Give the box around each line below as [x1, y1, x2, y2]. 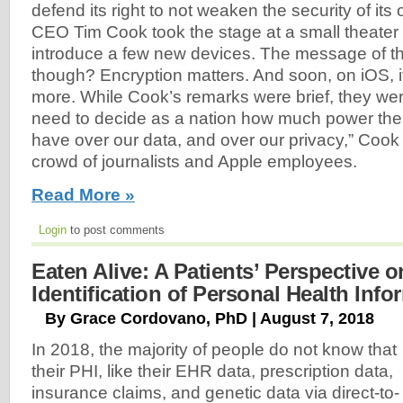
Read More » [31, 184, 135, 204]
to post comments [67, 222, 165, 237]
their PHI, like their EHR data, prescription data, [31, 362, 393, 381]
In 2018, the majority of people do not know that [31, 340, 397, 360]
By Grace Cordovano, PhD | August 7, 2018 [45, 309, 374, 327]
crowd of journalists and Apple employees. [31, 151, 357, 171]
